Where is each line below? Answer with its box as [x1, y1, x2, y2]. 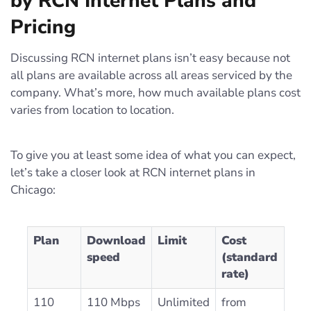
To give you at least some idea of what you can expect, [10, 147, 296, 163]
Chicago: [10, 182, 56, 198]
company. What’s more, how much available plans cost [10, 85, 301, 101]
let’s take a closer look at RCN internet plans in [10, 165, 255, 180]
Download [86, 233, 146, 249]
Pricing [10, 14, 76, 40]
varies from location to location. [10, 102, 174, 118]
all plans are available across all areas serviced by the [10, 67, 292, 83]
